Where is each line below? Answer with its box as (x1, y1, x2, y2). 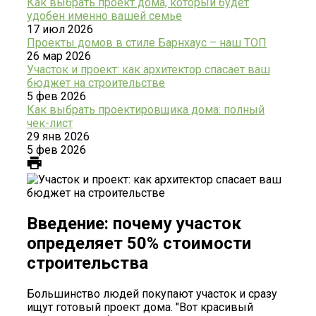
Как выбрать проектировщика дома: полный (27, 102, 265, 116)
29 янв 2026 (27, 129, 90, 143)
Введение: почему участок (27, 213, 241, 233)
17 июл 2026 (27, 22, 93, 36)
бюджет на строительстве (27, 75, 165, 90)
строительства (27, 253, 148, 273)
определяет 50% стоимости (27, 233, 251, 253)
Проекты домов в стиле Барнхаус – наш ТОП (27, 35, 267, 49)
